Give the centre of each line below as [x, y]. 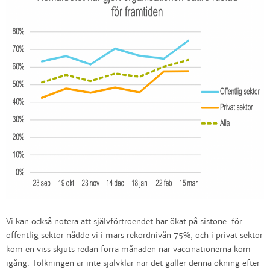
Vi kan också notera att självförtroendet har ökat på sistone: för [124, 222]
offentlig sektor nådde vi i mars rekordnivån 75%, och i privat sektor [134, 236]
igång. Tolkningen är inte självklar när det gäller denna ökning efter [133, 264]
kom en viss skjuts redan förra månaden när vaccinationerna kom [128, 250]
